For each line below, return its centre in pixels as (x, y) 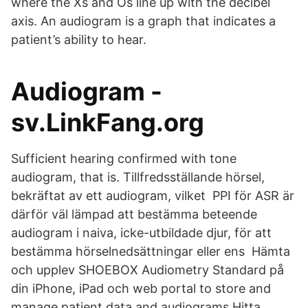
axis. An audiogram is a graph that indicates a (143, 21)
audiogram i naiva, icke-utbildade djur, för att (141, 233)
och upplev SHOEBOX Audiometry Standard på (147, 270)
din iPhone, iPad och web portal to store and (141, 288)
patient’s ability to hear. (79, 40)
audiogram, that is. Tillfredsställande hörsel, (138, 177)
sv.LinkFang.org (108, 122)
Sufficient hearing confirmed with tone (124, 158)
